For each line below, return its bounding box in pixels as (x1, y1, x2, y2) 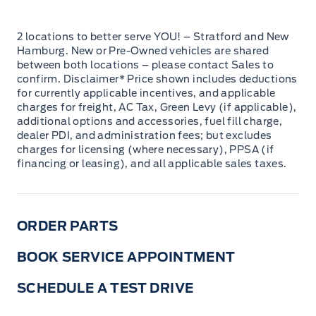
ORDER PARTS (17, 219, 119, 234)
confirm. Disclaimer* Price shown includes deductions (17, 73, 298, 85)
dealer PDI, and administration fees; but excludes (17, 130, 272, 142)
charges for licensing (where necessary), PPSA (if (17, 144, 274, 156)
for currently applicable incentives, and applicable (17, 87, 276, 99)
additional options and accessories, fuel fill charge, (17, 116, 283, 128)
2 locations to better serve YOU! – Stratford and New (17, 31, 289, 43)
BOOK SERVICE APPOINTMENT (17, 250, 236, 265)
